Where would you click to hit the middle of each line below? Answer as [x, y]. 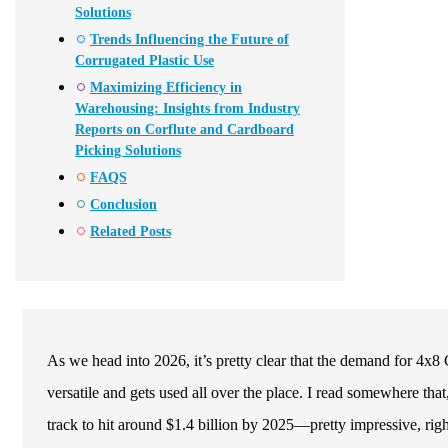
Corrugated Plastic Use [144, 61]
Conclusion [123, 205]
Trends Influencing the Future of [189, 40]
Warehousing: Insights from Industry [187, 109]
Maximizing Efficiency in [166, 88]
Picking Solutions [128, 151]
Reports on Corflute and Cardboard [184, 130]
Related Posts [130, 232]
